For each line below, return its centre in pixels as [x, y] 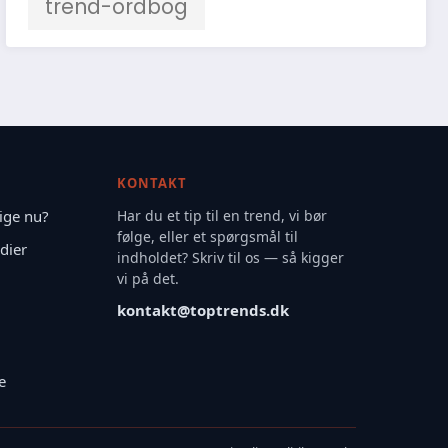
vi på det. [147, 278]
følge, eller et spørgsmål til [207, 236]
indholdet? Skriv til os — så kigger [230, 257]
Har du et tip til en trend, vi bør [221, 215]
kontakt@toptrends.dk [202, 309]
